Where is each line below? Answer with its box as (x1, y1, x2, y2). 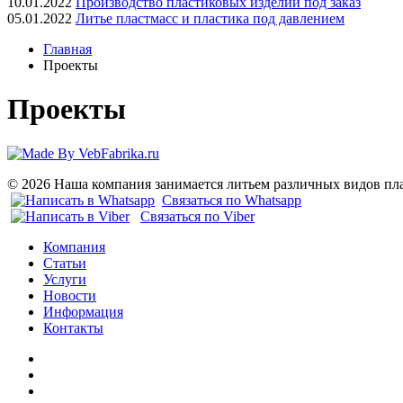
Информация (43, 303, 123, 319)
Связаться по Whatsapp (162, 192, 301, 208)
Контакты (43, 319, 103, 336)
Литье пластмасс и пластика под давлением (76, 11, 345, 26)
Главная (43, 41, 92, 57)
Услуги (43, 271, 86, 287)
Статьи (43, 255, 86, 271)
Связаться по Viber (140, 208, 255, 224)
